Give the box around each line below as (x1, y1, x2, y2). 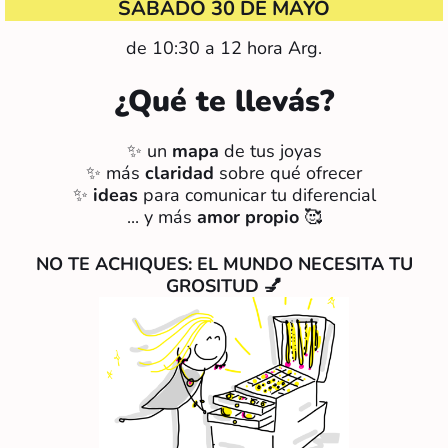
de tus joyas (223, 139, 322, 164)
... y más (126, 205, 197, 230)
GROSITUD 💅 (166, 274, 282, 299)
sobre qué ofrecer (214, 161, 362, 186)
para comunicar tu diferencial (137, 183, 376, 208)
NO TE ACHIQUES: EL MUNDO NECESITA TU (35, 252, 413, 277)
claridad (145, 161, 214, 186)
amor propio (196, 205, 299, 230)
